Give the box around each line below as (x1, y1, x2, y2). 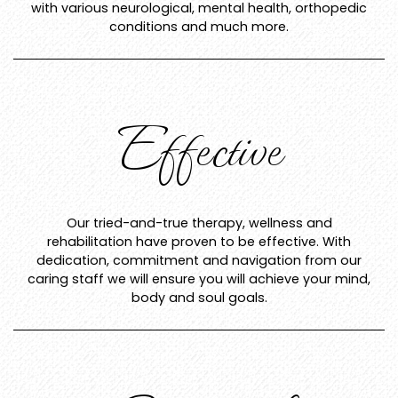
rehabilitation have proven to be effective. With (47, 233, 351, 251)
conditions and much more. (109, 18, 289, 36)
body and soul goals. (131, 289, 267, 307)
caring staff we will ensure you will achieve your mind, (28, 270, 370, 289)
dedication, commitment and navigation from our (36, 251, 362, 270)
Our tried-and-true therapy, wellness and (66, 214, 332, 233)
